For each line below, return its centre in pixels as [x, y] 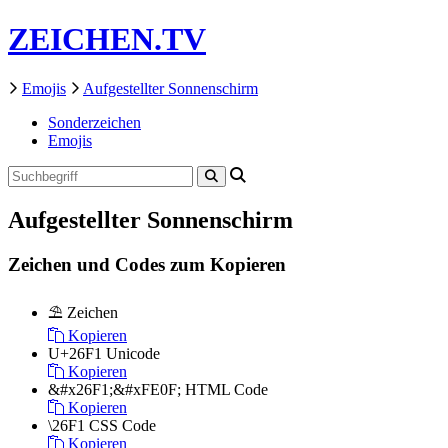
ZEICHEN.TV [107, 39]
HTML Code [226, 390]
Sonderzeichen [94, 122]
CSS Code [122, 426]
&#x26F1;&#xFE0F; [114, 390]
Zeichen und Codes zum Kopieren [147, 264]
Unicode [133, 354]
